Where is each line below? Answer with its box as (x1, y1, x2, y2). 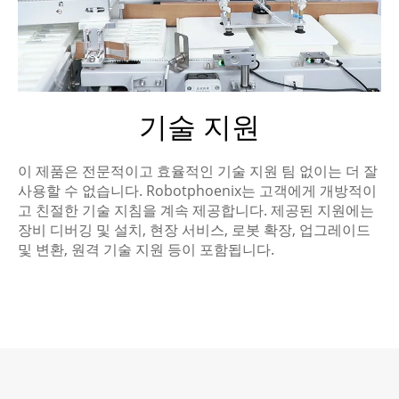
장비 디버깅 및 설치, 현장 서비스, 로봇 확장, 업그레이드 (18, 220, 370, 240)
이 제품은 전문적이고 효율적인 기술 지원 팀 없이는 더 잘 (18, 161, 378, 181)
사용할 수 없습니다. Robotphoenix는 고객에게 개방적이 (18, 181, 377, 200)
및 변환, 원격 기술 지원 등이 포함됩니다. (18, 240, 274, 259)
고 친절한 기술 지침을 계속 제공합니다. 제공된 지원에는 (18, 200, 374, 220)
